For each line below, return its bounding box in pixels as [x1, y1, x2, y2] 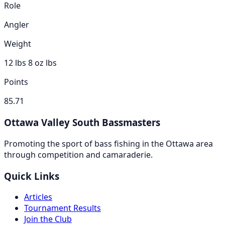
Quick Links [4, 169, 59, 182]
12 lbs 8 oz [4, 57, 44, 69]
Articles [24, 191, 52, 203]
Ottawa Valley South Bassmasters [4, 116, 160, 129]
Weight [4, 38, 31, 50]
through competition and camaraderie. [4, 149, 153, 160]
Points [4, 76, 28, 88]
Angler [4, 19, 29, 31]
